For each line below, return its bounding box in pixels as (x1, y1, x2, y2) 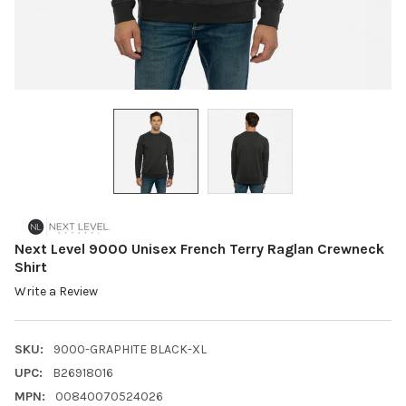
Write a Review (14, 284, 98, 300)
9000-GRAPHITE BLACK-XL (53, 342, 207, 358)
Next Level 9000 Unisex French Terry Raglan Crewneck (14, 239, 384, 257)
